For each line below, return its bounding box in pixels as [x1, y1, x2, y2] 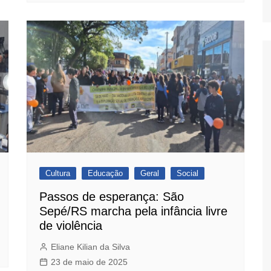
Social [177, 169, 198, 178]
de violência [39, 219, 102, 233]
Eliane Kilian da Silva [51, 242, 130, 252]
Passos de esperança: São [39, 190, 184, 204]
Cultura [45, 169, 70, 178]
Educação [88, 169, 123, 178]
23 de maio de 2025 [51, 257, 128, 267]
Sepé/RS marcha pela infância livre [39, 204, 227, 218]
